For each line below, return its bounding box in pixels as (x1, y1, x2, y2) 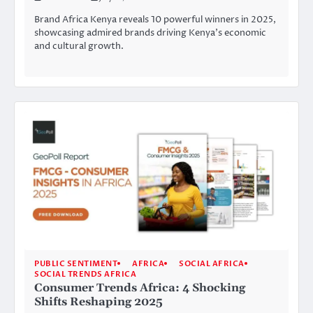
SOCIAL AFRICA (179, 258, 245, 269)
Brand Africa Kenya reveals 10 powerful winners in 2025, (34, 13, 276, 27)
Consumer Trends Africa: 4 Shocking (34, 280, 245, 295)
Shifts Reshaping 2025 (34, 294, 163, 309)
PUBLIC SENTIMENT (34, 258, 117, 269)
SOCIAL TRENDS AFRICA (34, 268, 136, 279)
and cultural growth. (34, 40, 124, 53)
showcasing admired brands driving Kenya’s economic (34, 27, 266, 40)
